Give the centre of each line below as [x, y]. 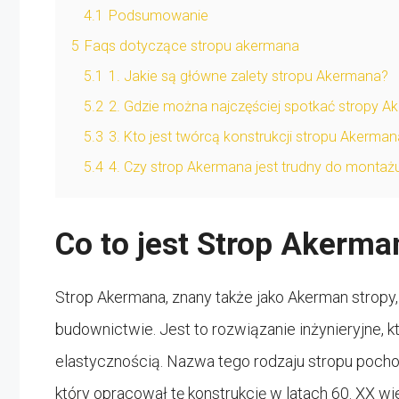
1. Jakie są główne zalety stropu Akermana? [248, 76]
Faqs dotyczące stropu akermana [192, 45]
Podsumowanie [159, 15]
